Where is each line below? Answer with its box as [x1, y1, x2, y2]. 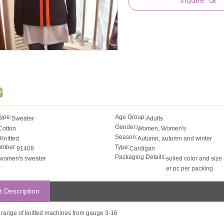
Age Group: [114, 113, 146, 120]
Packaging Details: [114, 153, 166, 160]
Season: [114, 133, 137, 140]
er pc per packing [165, 165, 213, 172]
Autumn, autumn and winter [137, 135, 212, 142]
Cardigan [129, 145, 155, 152]
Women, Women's [136, 125, 186, 132]
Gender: [114, 123, 137, 130]
